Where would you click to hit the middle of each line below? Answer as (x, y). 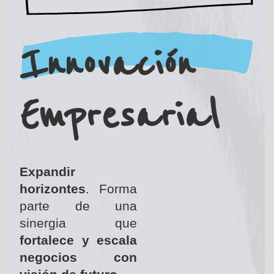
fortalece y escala (78, 240)
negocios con (78, 257)
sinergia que (78, 223)
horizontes (53, 188)
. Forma (111, 188)
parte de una (78, 206)
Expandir (48, 171)
